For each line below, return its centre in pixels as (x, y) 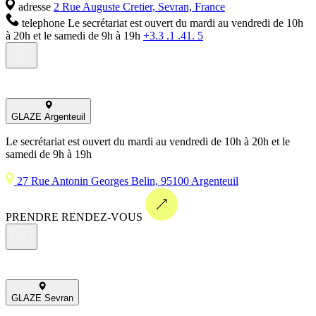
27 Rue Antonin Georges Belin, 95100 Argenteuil (128, 181)
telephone (42, 23)
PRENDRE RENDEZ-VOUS (74, 217)
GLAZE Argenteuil (48, 117)
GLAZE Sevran (42, 298)
